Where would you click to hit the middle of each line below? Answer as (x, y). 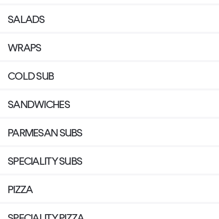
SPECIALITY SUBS (45, 161)
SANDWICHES (39, 104)
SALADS (26, 19)
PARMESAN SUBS (45, 132)
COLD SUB (31, 76)
